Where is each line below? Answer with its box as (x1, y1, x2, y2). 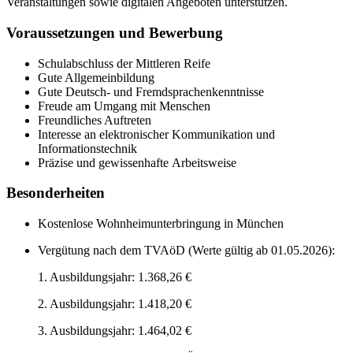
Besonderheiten (6, 184, 105, 202)
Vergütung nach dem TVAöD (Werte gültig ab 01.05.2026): (38, 243, 335, 257)
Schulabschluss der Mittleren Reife (38, 56, 210, 70)
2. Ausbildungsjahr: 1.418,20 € (38, 296, 191, 310)
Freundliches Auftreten (38, 113, 151, 127)
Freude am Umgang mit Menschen (38, 98, 210, 113)
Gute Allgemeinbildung (38, 70, 154, 84)
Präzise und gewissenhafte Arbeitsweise (38, 155, 236, 169)
